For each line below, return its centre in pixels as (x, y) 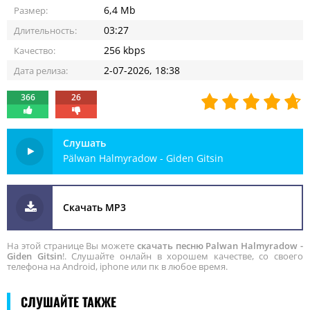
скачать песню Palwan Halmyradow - (220, 246)
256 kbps (125, 50)
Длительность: (45, 30)
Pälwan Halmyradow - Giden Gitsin (143, 158)
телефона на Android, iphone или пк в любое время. (117, 266)
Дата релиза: (41, 71)
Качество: (35, 51)
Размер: (31, 10)
